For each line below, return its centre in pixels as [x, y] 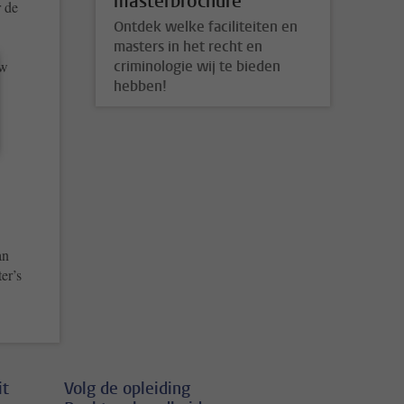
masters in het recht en [188, 47]
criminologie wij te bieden [197, 67]
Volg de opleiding [127, 388]
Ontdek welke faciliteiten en [206, 27]
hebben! [140, 87]
